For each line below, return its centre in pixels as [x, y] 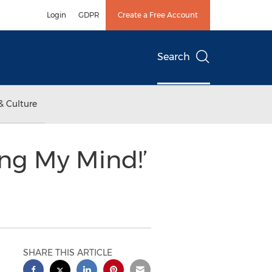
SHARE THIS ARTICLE [68, 253]
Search [174, 57]
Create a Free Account [158, 15]
